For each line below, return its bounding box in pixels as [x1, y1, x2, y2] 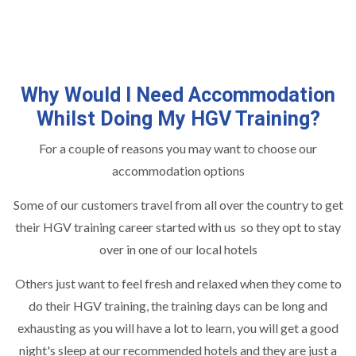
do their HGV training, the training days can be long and [29, 298, 327, 313]
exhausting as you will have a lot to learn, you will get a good [17, 320, 339, 335]
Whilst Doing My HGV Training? [36, 107, 320, 130]
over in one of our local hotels [99, 242, 257, 257]
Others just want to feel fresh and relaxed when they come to [14, 276, 342, 291]
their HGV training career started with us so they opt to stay [15, 219, 341, 234]
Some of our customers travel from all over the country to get [13, 197, 343, 212]
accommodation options [111, 163, 245, 178]
